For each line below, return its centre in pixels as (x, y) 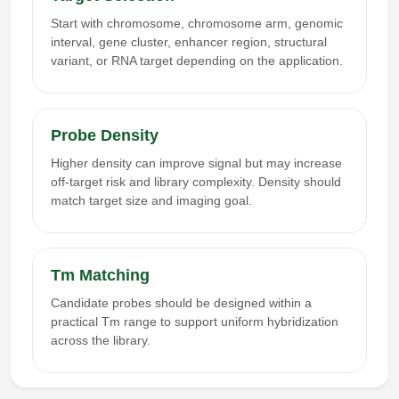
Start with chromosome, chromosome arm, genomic (197, 24)
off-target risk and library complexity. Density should (196, 182)
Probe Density (105, 136)
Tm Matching (100, 276)
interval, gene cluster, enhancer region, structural (189, 42)
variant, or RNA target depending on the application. (197, 61)
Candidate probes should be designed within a (181, 303)
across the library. (101, 341)
